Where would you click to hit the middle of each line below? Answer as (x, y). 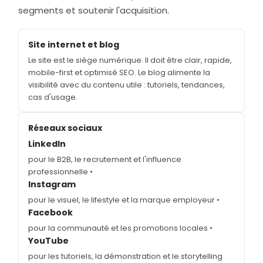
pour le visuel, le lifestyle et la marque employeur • (124, 200)
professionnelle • (60, 171)
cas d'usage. (53, 97)
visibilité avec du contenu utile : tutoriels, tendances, (127, 85)
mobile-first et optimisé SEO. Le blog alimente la (119, 72)
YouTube (48, 240)
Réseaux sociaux (65, 128)
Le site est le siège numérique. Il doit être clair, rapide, (130, 60)
